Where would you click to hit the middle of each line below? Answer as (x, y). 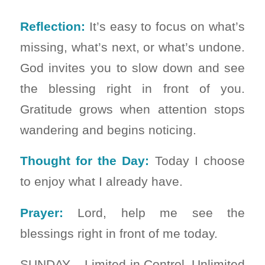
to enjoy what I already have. (101, 182)
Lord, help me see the (154, 212)
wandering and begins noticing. (108, 130)
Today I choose (197, 161)
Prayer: (41, 212)
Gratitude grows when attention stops (132, 109)
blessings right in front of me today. (119, 233)
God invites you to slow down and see (132, 67)
